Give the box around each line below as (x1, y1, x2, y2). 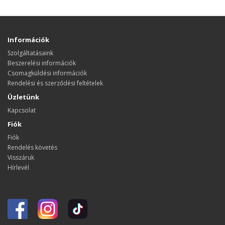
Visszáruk (8, 153, 34, 162)
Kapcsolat (8, 106, 36, 115)
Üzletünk (8, 92, 39, 102)
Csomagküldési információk (8, 69, 87, 78)
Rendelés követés (8, 143, 57, 152)
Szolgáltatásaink (8, 49, 53, 58)
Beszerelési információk (8, 59, 76, 68)
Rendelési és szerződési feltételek (8, 79, 103, 88)
